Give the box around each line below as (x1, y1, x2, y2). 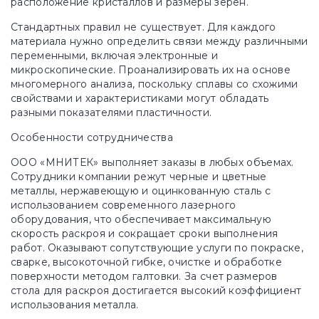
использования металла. (11, 298, 139, 311)
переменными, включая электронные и (11, 49, 219, 62)
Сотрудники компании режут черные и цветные (11, 170, 267, 183)
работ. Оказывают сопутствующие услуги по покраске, (11, 241, 303, 254)
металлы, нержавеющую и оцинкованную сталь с (11, 184, 271, 197)
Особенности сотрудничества (11, 131, 173, 144)
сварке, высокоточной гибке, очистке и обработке (11, 256, 283, 268)
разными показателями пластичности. (11, 106, 212, 119)
